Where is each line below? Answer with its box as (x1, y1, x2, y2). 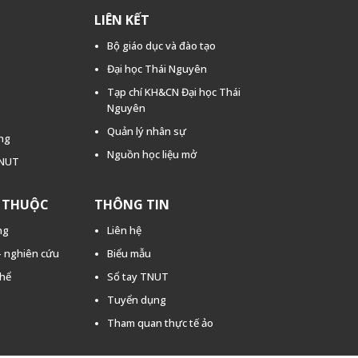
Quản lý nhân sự (106, 123, 186, 138)
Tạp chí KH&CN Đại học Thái (106, 84, 241, 99)
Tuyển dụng (106, 292, 166, 307)
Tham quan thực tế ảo (106, 315, 213, 330)
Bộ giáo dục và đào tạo (106, 38, 216, 53)
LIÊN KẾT (93, 10, 149, 29)
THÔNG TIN (93, 195, 169, 213)
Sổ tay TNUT (106, 268, 169, 284)
